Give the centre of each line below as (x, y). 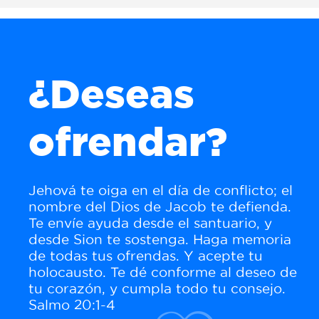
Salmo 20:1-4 (72, 305)
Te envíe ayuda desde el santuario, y (150, 223)
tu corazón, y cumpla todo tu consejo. (157, 289)
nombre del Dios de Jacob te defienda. (160, 207)
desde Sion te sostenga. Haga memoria (160, 240)
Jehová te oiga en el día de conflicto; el (161, 190)
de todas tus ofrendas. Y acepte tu (146, 256)
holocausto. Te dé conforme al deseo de (163, 272)
